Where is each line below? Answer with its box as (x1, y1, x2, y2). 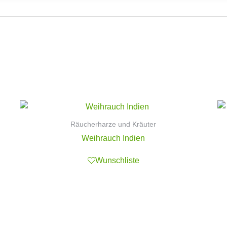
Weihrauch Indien (82, 134, 145, 143)
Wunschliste (95, 156, 139, 165)
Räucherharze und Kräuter (70, 120, 157, 128)
